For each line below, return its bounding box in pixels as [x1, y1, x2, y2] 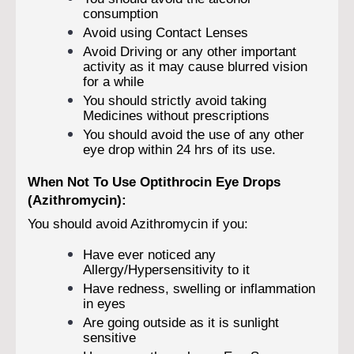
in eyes [83, 296, 126, 312]
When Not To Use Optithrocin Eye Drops [28, 173, 281, 190]
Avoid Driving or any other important [83, 43, 296, 59]
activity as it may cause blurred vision [83, 58, 307, 74]
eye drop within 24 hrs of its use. [83, 141, 276, 157]
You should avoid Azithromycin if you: [28, 216, 248, 232]
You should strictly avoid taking [83, 92, 266, 108]
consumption [83, 5, 158, 21]
